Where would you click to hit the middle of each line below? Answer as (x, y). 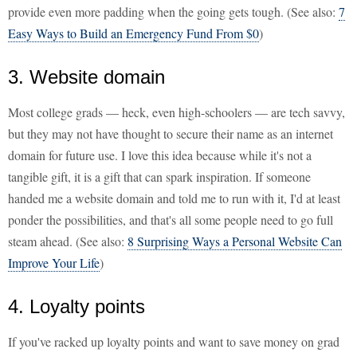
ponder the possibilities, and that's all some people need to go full (171, 220)
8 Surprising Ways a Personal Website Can (235, 241)
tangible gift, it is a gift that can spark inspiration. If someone (159, 177)
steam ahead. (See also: (68, 241)
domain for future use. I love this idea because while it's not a (160, 155)
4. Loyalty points (76, 307)
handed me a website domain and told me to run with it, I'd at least (174, 198)
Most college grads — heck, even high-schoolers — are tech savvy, (177, 112)
